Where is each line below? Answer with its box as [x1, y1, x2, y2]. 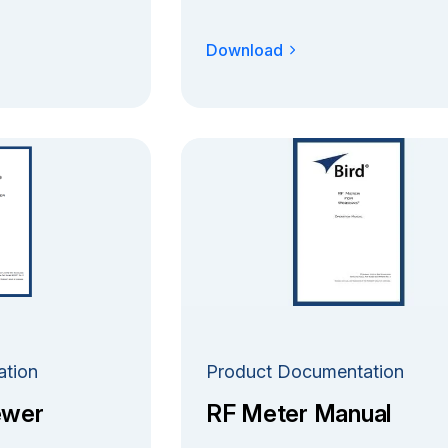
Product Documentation [205, 360, 404, 382]
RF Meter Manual [205, 398, 392, 428]
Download [205, 39, 283, 60]
